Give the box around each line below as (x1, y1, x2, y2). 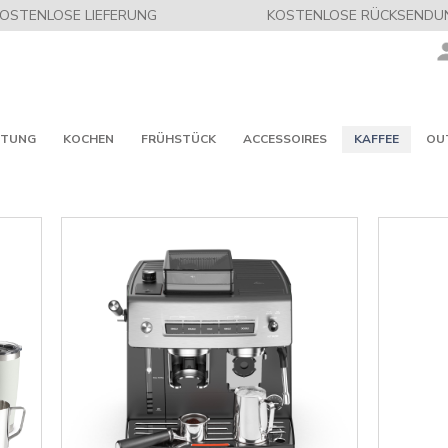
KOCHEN (62, 131, 114, 147)
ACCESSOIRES (242, 131, 327, 147)
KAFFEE (353, 131, 399, 147)
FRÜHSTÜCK (140, 131, 216, 147)
